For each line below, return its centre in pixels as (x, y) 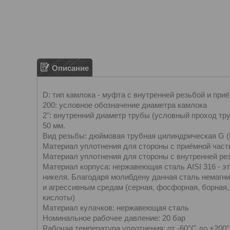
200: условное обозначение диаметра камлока (125, 105)
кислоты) (59, 197)
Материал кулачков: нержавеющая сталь (116, 208)
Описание (70, 68)
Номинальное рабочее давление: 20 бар (114, 218)
